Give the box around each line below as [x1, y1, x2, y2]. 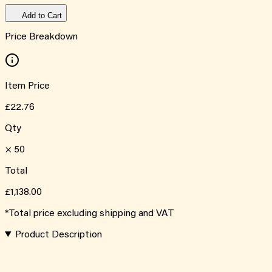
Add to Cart [22, 11, 62, 21]
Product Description [15, 230, 102, 240]
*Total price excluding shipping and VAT [5, 209, 174, 219]
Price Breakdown [5, 32, 78, 42]
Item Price [5, 81, 50, 92]
